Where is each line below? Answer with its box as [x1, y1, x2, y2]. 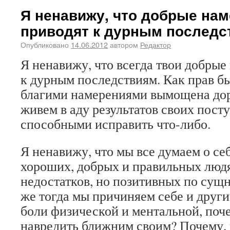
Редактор [140, 39, 171, 50]
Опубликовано [21, 39, 69, 50]
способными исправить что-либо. [21, 115, 210, 132]
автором [110, 39, 138, 50]
